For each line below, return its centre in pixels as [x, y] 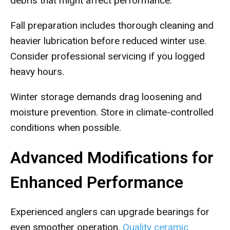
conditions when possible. [66, 128]
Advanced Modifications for [112, 158]
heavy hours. [37, 72]
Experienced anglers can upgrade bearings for [110, 212]
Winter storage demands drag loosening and [106, 97]
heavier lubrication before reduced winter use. [108, 41]
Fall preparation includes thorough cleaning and [112, 25]
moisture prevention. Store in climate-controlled [112, 112]
